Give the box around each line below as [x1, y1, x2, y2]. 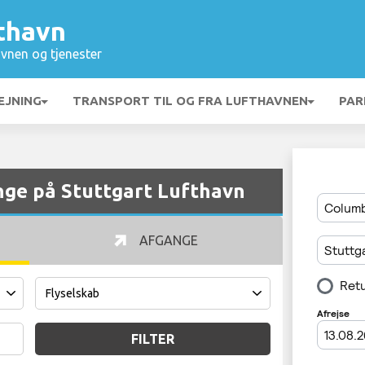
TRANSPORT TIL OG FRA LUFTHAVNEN [73, 94, 308, 108]
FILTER [130, 332, 174, 346]
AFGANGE [135, 233, 198, 248]
